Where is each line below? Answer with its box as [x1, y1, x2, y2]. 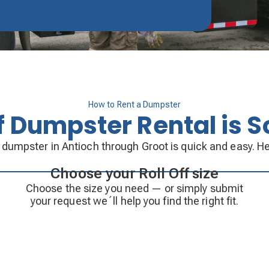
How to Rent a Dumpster [88, 99, 181, 109]
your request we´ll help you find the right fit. [30, 194, 239, 207]
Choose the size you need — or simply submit [25, 181, 244, 195]
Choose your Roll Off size [50, 165, 219, 182]
